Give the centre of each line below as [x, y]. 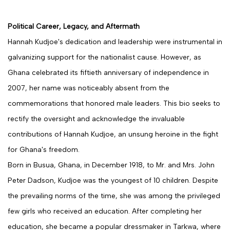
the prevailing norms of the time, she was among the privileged [114, 196]
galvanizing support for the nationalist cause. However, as [104, 57]
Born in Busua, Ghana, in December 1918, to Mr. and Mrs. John [111, 165]
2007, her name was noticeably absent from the [89, 88]
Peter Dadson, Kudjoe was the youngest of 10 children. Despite [113, 180]
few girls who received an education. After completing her [105, 211]
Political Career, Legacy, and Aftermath [74, 26]
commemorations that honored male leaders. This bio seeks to [114, 103]
